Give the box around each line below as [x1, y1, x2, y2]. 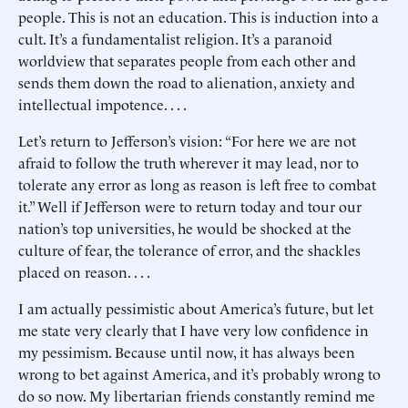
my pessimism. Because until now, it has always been [18, 342, 355, 362]
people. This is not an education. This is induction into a [18, 6, 379, 26]
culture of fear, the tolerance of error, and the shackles [18, 240, 361, 260]
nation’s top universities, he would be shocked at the [18, 218, 352, 238]
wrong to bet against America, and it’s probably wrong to [18, 363, 381, 383]
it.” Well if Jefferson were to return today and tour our [18, 196, 362, 216]
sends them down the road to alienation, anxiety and [18, 72, 355, 92]
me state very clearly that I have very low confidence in [18, 320, 369, 340]
